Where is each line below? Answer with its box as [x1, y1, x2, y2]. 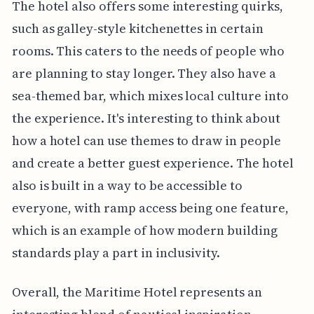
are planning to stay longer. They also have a [11, 64, 276, 83]
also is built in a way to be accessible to [11, 177, 243, 195]
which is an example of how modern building [11, 221, 278, 240]
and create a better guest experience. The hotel [11, 154, 294, 172]
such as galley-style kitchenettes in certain [11, 20, 264, 38]
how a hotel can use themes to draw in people [11, 132, 281, 150]
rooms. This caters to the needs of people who [11, 42, 285, 60]
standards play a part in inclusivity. [11, 244, 221, 262]
